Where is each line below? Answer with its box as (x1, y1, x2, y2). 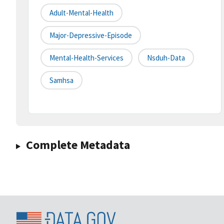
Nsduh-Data (147, 53, 185, 63)
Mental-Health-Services (49, 53, 123, 63)
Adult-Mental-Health (49, 8, 113, 18)
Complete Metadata (25, 137, 130, 153)
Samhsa (49, 75, 73, 85)
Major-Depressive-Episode (49, 30, 132, 40)
